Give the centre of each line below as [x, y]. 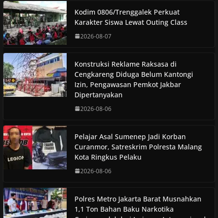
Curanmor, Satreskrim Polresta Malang [138, 146]
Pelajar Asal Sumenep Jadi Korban [130, 136]
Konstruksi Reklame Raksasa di [125, 64]
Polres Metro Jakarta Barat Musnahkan [138, 199]
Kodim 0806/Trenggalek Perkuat [127, 12]
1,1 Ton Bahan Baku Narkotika [124, 209]
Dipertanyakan [98, 94]
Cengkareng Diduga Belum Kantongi [134, 74]
